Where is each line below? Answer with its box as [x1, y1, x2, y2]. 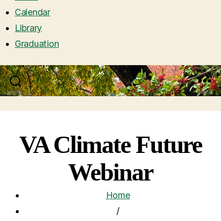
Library [15, 23, 42, 34]
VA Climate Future [19, 131, 202, 159]
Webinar [68, 158, 153, 186]
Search [7, 89, 24, 95]
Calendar [15, 7, 50, 18]
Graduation [15, 38, 59, 49]
